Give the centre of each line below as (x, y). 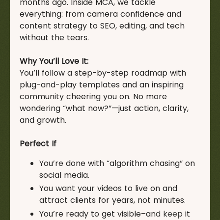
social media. (64, 175)
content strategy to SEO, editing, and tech (102, 26)
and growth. (43, 120)
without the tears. (55, 38)
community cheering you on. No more (93, 97)
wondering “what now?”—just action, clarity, (104, 109)
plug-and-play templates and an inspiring (102, 85)
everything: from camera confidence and (100, 14)
